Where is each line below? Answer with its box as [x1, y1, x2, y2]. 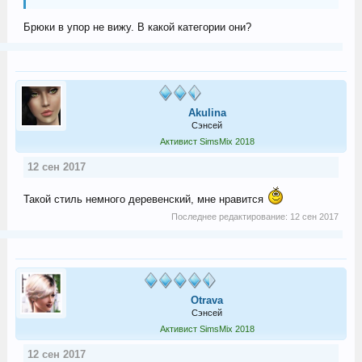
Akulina [187, 106, 226, 119]
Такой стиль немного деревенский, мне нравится [23, 192, 267, 205]
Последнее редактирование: [171, 211, 291, 221]
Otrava [191, 293, 223, 306]
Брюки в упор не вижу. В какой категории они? [23, 20, 251, 33]
